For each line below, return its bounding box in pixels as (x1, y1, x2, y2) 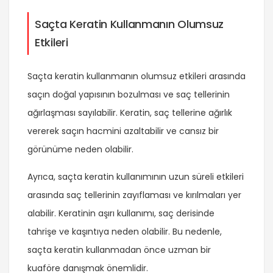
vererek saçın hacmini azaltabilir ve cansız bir (27, 125, 219, 138)
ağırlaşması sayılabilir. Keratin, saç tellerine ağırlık (27, 107, 232, 119)
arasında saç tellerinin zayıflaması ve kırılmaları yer (27, 189, 241, 202)
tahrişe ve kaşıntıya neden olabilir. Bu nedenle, (27, 225, 222, 238)
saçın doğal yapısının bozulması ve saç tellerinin (27, 88, 230, 101)
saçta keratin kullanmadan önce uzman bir (27, 244, 211, 257)
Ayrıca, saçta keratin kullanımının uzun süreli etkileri (27, 171, 244, 183)
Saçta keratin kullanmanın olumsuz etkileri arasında (27, 70, 246, 83)
